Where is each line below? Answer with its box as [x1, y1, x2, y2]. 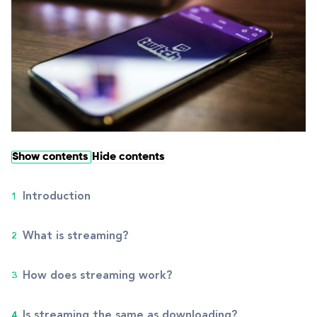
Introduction [23, 191, 91, 202]
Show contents [12, 151, 91, 163]
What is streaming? [23, 231, 128, 242]
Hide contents [92, 151, 164, 163]
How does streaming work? [23, 270, 172, 282]
